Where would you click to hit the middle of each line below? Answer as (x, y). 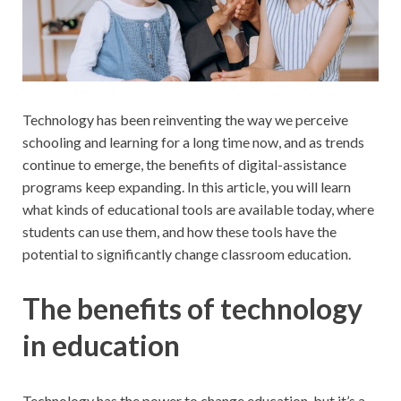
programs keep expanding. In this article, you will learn (187, 186)
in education (101, 346)
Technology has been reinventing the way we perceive (185, 119)
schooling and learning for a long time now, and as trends (193, 141)
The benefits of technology (192, 309)
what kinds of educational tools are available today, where (198, 209)
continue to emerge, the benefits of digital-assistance (184, 164)
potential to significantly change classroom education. (187, 253)
